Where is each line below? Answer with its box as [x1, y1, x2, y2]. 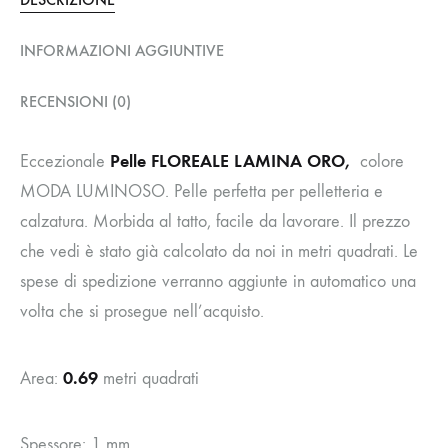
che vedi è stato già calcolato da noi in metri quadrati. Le [20, 240, 418, 262]
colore [355, 150, 404, 172]
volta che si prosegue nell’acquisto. [20, 300, 264, 322]
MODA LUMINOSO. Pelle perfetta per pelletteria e [20, 180, 383, 202]
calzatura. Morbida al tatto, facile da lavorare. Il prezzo [20, 210, 410, 232]
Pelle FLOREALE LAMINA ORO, [110, 149, 355, 172]
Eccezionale [20, 150, 110, 172]
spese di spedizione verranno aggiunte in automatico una [20, 270, 416, 292]
